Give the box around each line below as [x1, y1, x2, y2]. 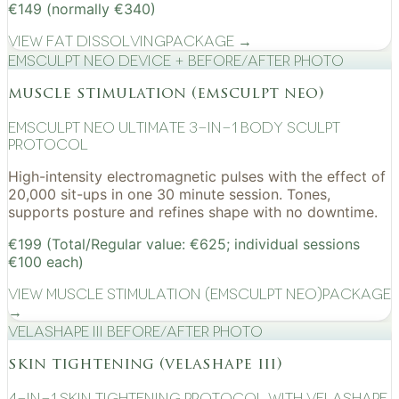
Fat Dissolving [46, 32, 166, 50]
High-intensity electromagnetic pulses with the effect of [8, 167, 386, 185]
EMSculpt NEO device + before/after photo [8, 52, 344, 69]
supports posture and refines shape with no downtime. [8, 202, 378, 221]
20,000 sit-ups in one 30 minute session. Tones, [8, 184, 330, 203]
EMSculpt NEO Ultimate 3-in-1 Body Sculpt [8, 118, 340, 136]
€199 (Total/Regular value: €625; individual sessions [8, 234, 360, 253]
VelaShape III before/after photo [8, 322, 263, 340]
